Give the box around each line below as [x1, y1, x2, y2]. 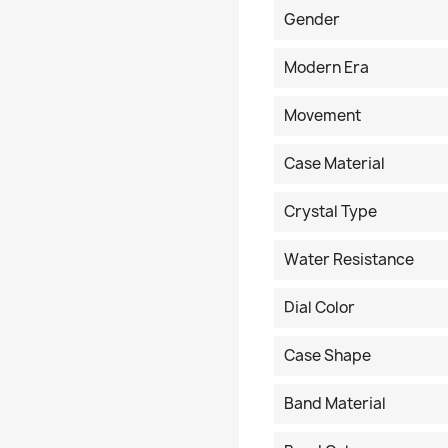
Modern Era [284, 57, 369, 78]
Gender [284, 9, 340, 30]
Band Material [284, 393, 386, 414]
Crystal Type [284, 201, 377, 222]
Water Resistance [284, 249, 414, 270]
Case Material [284, 153, 385, 174]
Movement [284, 105, 361, 126]
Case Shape [284, 345, 371, 366]
